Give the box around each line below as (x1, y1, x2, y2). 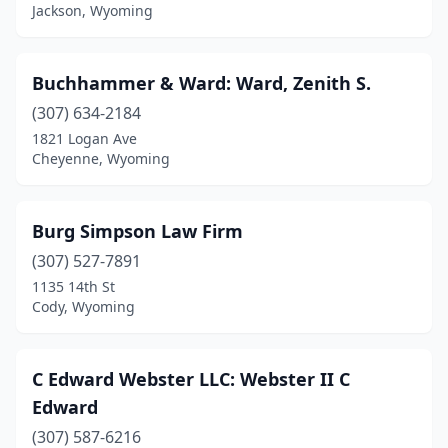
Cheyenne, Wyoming (32, 149, 170, 168)
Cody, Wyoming (32, 297, 135, 316)
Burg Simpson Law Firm (32, 219, 243, 243)
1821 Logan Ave (32, 129, 137, 148)
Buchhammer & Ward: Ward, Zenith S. (32, 71, 371, 95)
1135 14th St (32, 277, 115, 296)
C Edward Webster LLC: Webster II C (32, 367, 350, 391)
